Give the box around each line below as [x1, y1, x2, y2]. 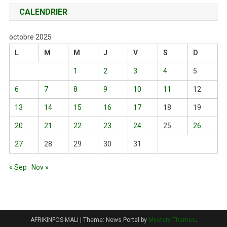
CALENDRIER [19, 7, 67, 17]
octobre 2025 [9, 32, 52, 41]
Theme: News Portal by [83, 216, 148, 223]
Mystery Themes [148, 216, 196, 223]
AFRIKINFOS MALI [30, 216, 80, 223]
